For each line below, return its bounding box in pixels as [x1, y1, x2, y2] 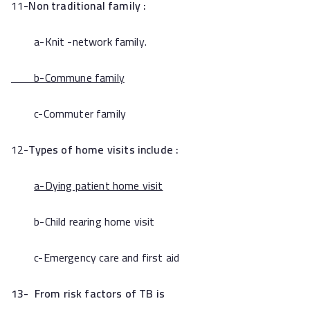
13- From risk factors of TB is [11, 283, 165, 304]
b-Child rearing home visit [11, 211, 155, 232]
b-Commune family [11, 67, 125, 88]
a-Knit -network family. [11, 31, 147, 52]
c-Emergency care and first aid [11, 247, 180, 268]
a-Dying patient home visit [34, 175, 163, 196]
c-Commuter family [11, 103, 126, 124]
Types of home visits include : [28, 139, 179, 160]
